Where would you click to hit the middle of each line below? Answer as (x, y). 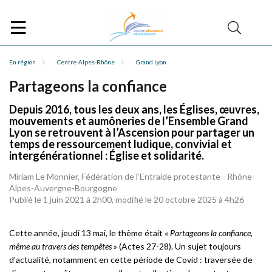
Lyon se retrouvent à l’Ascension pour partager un (132, 132)
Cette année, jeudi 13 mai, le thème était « (90, 233)
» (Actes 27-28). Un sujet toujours (176, 246)
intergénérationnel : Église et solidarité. (107, 155)
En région (22, 62)
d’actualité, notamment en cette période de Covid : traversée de (131, 260)
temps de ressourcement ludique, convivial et (121, 144)
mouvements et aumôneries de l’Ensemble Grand (129, 121)
